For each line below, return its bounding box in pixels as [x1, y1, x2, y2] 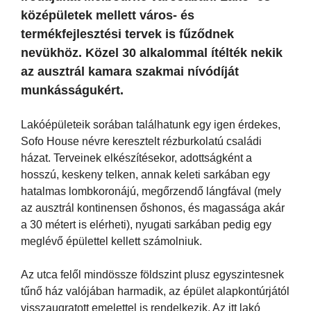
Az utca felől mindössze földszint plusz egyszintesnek [21, 268, 284, 280]
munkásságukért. [21, 83, 124, 97]
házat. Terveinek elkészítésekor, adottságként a [21, 151, 252, 164]
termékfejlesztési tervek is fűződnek [21, 26, 234, 41]
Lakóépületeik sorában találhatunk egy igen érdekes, [21, 118, 280, 131]
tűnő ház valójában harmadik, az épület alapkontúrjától [21, 285, 289, 297]
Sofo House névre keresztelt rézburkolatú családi [21, 135, 262, 147]
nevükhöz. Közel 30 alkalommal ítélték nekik [21, 45, 283, 60]
